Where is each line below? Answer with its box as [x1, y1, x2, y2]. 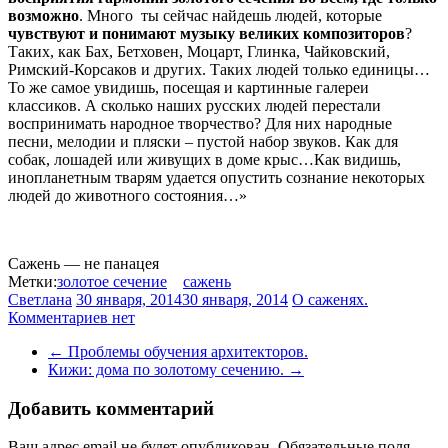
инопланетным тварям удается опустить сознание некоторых [8, 168, 425, 186]
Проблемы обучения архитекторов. [64, 342, 308, 360]
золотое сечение [57, 272, 167, 290]
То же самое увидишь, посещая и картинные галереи [8, 78, 369, 96]
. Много [79, 6, 133, 24]
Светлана [8, 290, 72, 308]
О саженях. [292, 290, 368, 308]
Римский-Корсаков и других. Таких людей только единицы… [8, 60, 430, 78]
